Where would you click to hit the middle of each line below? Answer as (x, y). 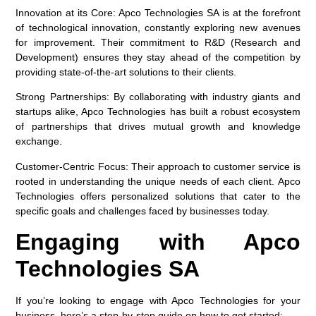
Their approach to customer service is (214, 166)
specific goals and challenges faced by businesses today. (143, 211)
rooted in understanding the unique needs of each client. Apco (158, 181)
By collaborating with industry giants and (205, 97)
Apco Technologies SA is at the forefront (208, 12)
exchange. (39, 141)
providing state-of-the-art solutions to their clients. (126, 72)
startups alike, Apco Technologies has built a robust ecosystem (158, 112)
